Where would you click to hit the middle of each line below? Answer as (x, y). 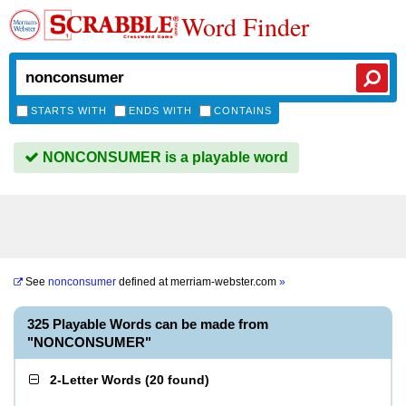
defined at (143, 282)
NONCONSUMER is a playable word (164, 157)
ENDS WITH (160, 111)
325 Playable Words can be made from (148, 324)
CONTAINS (243, 111)
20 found (177, 380)
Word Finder (245, 26)
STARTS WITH (69, 111)
